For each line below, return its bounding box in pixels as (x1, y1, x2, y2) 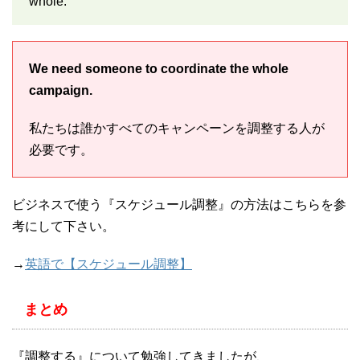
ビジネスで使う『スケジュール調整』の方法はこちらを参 (12, 198, 346, 212)
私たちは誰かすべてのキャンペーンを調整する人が (29, 121, 325, 136)
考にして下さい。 (12, 219, 115, 234)
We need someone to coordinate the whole (29, 62, 288, 76)
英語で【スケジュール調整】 (25, 257, 192, 272)
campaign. (29, 84, 92, 98)
